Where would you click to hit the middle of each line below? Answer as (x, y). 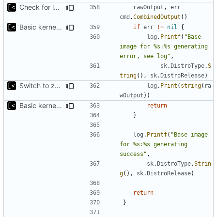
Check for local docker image (57, 7)
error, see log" (145, 56)
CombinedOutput (157, 17)
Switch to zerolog (58, 85)
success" (133, 154)
